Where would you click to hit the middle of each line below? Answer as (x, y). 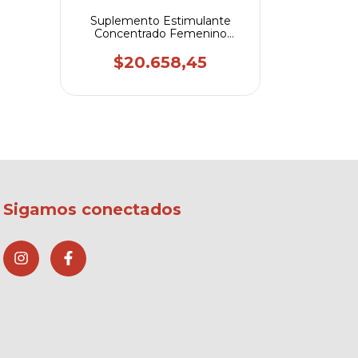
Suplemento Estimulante (160, 21)
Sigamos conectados (92, 210)
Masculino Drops (160, 47)
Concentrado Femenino (160, 34)
